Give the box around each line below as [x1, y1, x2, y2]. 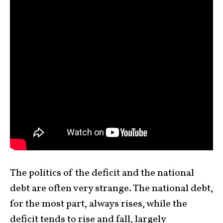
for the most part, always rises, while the [10, 197, 187, 212]
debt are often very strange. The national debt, [10, 182, 213, 196]
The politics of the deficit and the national [10, 166, 194, 181]
